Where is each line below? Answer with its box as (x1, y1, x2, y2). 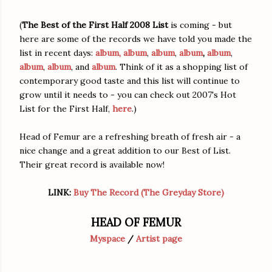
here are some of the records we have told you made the (19, 33, 252, 44)
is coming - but (168, 19, 232, 30)
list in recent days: (19, 47, 95, 58)
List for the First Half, (19, 103, 112, 114)
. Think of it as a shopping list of (115, 61, 248, 72)
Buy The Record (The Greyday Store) (73, 186, 224, 198)
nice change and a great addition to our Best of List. (19, 144, 231, 156)
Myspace (90, 233, 125, 244)
